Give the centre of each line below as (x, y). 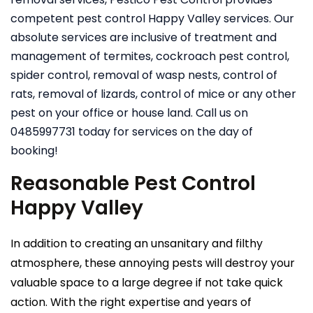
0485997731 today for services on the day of (132, 131)
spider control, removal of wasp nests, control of (144, 75)
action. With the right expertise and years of (131, 302)
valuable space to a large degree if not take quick (147, 282)
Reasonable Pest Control (133, 183)
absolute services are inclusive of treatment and (144, 37)
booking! (34, 150)
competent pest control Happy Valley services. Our (152, 18)
